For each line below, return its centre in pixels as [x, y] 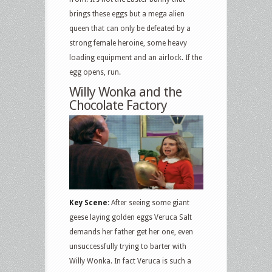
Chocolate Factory [118, 106]
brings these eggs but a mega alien [127, 14]
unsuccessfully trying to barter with [128, 246]
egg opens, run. [95, 73]
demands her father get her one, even [131, 232]
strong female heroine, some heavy [128, 43]
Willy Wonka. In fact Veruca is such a [130, 261]
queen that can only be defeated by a [130, 29]
